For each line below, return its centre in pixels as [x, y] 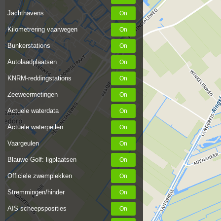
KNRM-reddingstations [39, 78]
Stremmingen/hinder [36, 192]
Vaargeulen [23, 143]
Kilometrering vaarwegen [42, 29]
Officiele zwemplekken [40, 176]
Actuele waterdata [33, 111]
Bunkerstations [29, 46]
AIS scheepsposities [37, 208]
